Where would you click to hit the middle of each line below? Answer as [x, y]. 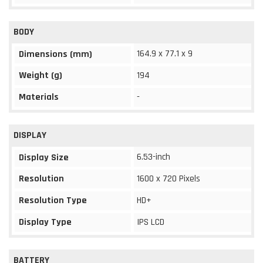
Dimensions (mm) [55, 54]
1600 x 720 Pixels [168, 178]
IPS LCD [151, 222]
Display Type [45, 222]
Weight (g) [41, 75]
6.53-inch [154, 157]
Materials [39, 97]
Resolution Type [53, 200]
